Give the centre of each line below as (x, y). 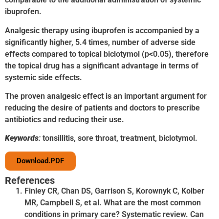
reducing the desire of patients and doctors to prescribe (102, 108)
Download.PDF (40, 161)
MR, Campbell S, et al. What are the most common (113, 202)
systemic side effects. (44, 77)
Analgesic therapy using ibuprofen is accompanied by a (102, 30)
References (30, 180)
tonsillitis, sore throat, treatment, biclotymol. (119, 138)
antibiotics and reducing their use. (65, 120)
